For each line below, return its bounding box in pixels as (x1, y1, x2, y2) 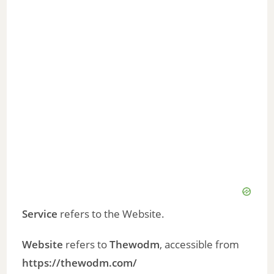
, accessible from (160, 237, 240, 252)
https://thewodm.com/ (22, 256, 138, 270)
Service (22, 207, 58, 221)
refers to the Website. (57, 207, 165, 221)
